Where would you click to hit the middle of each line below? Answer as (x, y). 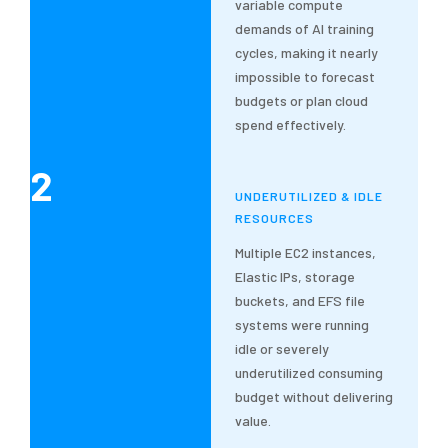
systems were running (302, 325)
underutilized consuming (309, 373)
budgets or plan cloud (302, 101)
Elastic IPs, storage (295, 277)
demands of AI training (305, 29)
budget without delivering (314, 397)
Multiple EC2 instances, (306, 253)
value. (253, 421)
